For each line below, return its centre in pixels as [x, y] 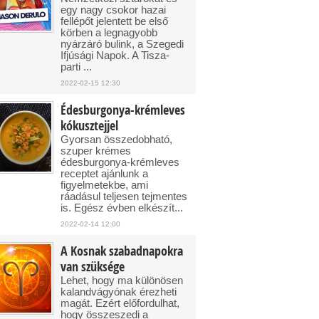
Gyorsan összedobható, [116, 139]
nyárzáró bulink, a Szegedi [122, 44]
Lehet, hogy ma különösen [122, 280]
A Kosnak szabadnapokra [122, 251]
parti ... [76, 67]
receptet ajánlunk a [104, 173]
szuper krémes [96, 151]
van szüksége [93, 267]
